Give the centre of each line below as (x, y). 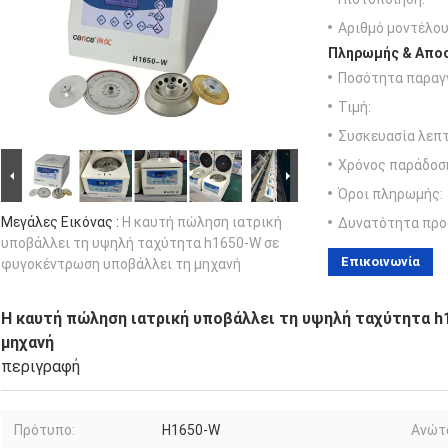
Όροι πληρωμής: (390, 193)
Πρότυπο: (44, 429)
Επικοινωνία (380, 261)
